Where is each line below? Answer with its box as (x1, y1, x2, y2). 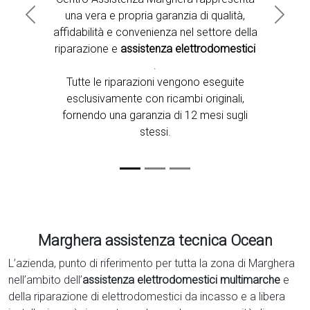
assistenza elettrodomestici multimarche (82, 273, 280, 286)
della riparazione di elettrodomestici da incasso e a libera (8, 290, 285, 303)
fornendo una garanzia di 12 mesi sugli (62, 109, 248, 122)
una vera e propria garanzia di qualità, (65, 9, 245, 22)
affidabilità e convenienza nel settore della (53, 26, 257, 39)
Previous (29, 15, 72, 28)
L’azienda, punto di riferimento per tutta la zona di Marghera (8, 257, 295, 270)
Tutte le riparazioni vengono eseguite (66, 75, 244, 89)
